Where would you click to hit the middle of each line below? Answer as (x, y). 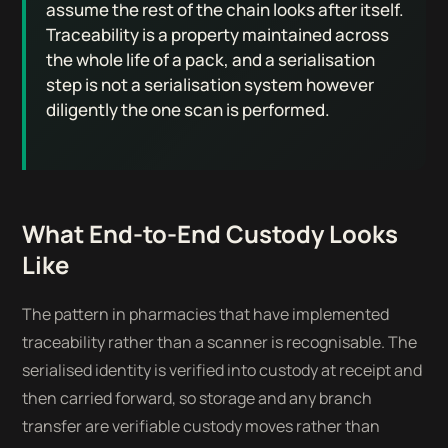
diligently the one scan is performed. (188, 109)
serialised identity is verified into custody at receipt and (222, 370)
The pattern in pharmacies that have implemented (206, 314)
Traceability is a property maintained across (218, 34)
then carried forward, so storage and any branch (197, 398)
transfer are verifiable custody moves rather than (201, 426)
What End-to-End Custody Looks (210, 233)
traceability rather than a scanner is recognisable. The (220, 342)
